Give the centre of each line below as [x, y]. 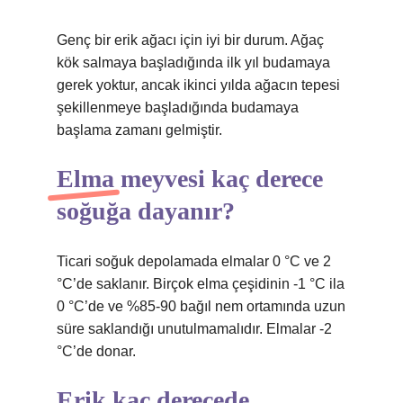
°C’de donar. [96, 351]
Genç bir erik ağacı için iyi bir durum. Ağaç [190, 40]
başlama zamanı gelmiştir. [139, 130]
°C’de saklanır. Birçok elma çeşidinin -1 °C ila [201, 284]
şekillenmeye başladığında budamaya [178, 107]
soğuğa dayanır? [146, 211]
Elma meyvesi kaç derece [190, 179]
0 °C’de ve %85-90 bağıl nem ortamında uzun [201, 306]
